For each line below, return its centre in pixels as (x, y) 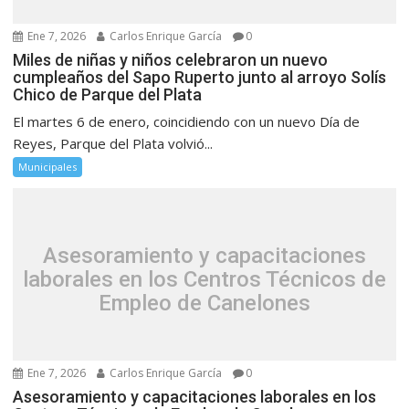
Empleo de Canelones (204, 303)
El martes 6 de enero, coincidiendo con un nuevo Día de (187, 122)
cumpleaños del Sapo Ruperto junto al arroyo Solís (200, 78)
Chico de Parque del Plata (108, 95)
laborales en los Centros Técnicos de (204, 279)
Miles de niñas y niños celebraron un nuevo (171, 60)
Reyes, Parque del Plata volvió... (113, 144)
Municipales (48, 167)
